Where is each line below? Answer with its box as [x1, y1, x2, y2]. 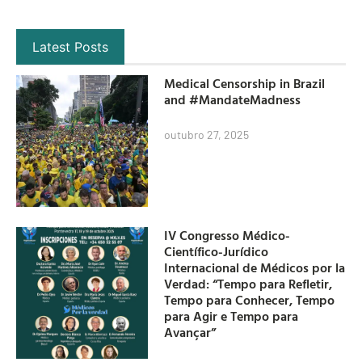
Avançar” [164, 322, 217, 343]
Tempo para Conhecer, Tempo [164, 290, 335, 310]
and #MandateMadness [164, 89, 301, 109]
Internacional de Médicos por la [164, 258, 346, 278]
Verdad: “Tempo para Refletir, [164, 274, 333, 294]
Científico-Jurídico [164, 242, 269, 262]
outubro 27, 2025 [164, 127, 250, 141]
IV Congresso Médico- [164, 225, 291, 246]
